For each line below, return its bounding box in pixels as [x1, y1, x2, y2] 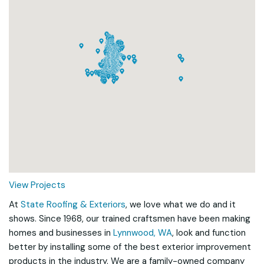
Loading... [113, 65, 151, 78]
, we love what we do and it [126, 199, 236, 210]
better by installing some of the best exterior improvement [9, 241, 251, 253]
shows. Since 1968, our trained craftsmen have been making [9, 213, 250, 225]
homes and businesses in [9, 227, 113, 239]
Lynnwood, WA [113, 227, 172, 239]
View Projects [9, 179, 65, 191]
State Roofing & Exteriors [21, 199, 126, 210]
